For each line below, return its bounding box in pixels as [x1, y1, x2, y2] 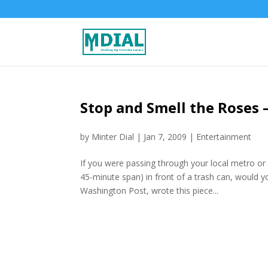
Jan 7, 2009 [144, 131, 187, 142]
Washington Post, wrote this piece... [80, 185, 219, 196]
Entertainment [196, 131, 252, 142]
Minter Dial [92, 131, 135, 142]
